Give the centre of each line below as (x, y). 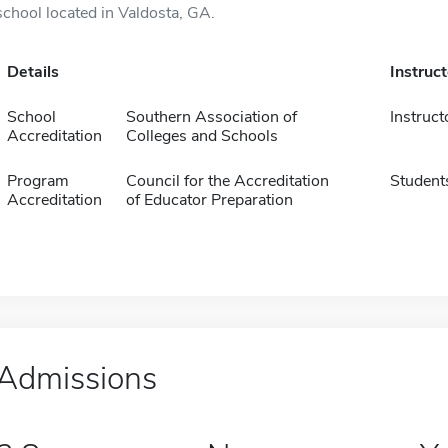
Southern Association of (211, 117)
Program (37, 181)
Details (32, 72)
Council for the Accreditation (227, 181)
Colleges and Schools (201, 136)
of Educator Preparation (209, 200)
